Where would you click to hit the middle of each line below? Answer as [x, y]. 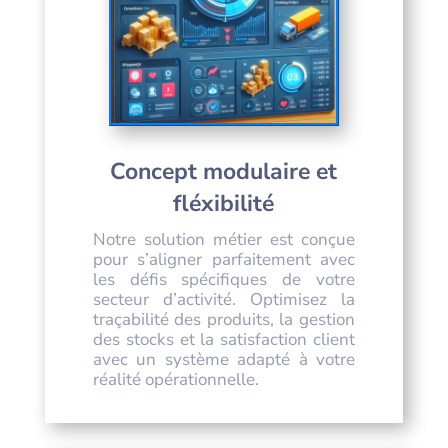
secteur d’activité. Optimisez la [223, 299]
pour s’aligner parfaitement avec [223, 259]
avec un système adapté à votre [223, 359]
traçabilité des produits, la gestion [223, 319]
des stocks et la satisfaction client [223, 339]
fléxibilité [224, 203]
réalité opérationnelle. [175, 379]
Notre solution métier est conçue [223, 239]
